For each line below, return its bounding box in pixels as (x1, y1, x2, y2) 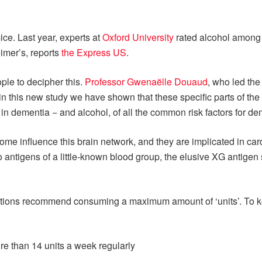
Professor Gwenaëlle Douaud (85, 75, 208, 89)
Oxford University (102, 30, 174, 44)
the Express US (61, 46, 126, 60)
